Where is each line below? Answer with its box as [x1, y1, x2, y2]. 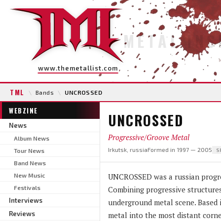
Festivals [14, 184, 40, 191]
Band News [14, 159, 46, 166]
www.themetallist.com [37, 64, 118, 73]
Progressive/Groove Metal [108, 132, 189, 142]
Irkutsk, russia [108, 146, 147, 153]
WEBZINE [9, 105, 38, 115]
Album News [14, 134, 49, 142]
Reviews [9, 209, 35, 218]
